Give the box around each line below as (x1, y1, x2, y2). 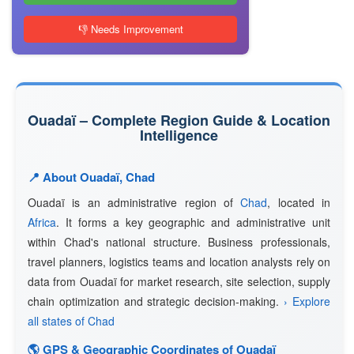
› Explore (284, 293, 331, 309)
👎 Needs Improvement (77, 21, 183, 36)
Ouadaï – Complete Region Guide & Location (28, 110, 330, 130)
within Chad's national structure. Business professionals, (28, 234, 330, 250)
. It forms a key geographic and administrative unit (56, 214, 330, 230)
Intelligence (140, 125, 218, 145)
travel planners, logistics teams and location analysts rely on (28, 254, 330, 269)
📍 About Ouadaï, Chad (28, 168, 155, 186)
